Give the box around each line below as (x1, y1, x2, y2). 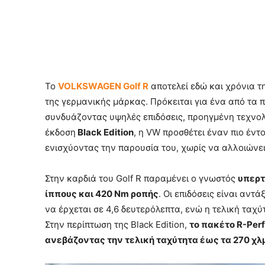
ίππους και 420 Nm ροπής (44, 188, 159, 200)
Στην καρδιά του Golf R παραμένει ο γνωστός (44, 173, 238, 185)
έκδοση (44, 127, 76, 138)
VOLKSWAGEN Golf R (57, 80, 148, 92)
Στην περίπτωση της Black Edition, (44, 219, 189, 231)
